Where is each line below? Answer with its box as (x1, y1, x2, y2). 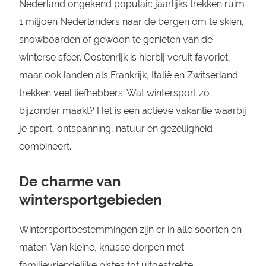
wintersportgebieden (18, 191, 162, 208)
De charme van (18, 173, 121, 190)
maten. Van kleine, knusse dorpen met (18, 242, 184, 253)
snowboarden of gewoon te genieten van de (18, 34, 213, 45)
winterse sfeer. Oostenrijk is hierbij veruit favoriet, (18, 52, 230, 63)
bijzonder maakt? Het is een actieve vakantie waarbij (18, 105, 246, 116)
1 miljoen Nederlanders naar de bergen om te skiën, (18, 16, 244, 27)
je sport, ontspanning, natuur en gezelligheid (18, 123, 213, 134)
